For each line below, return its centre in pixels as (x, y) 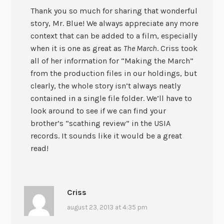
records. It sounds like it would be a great (106, 135)
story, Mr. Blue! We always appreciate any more (114, 23)
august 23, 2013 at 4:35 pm (107, 207)
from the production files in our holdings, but (113, 73)
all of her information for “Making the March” (112, 60)
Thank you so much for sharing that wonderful (114, 10)
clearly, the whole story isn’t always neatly (105, 85)
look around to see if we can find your (98, 110)
